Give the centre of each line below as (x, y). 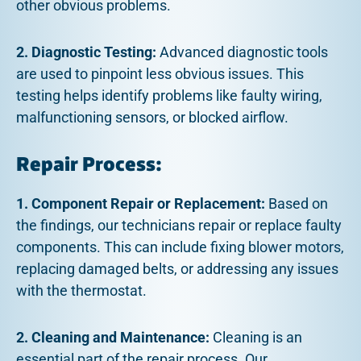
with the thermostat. (81, 290)
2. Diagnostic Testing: (86, 52)
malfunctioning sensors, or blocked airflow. (152, 118)
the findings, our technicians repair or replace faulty (179, 225)
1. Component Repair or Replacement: (141, 203)
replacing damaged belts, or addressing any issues (177, 268)
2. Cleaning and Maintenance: (113, 338)
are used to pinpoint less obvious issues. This (160, 74)
